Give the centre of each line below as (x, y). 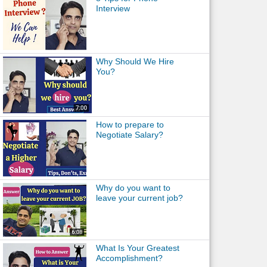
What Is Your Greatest (137, 248)
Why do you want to (133, 188)
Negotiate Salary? (129, 135)
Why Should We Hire (135, 61)
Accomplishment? (129, 258)
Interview (113, 8)
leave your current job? (139, 198)
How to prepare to (130, 125)
